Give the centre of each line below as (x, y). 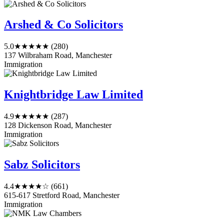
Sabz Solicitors (42, 165)
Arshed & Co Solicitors (63, 25)
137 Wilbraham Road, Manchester (58, 55)
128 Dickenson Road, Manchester (58, 125)
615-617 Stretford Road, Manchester (62, 195)
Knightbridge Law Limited (73, 95)
